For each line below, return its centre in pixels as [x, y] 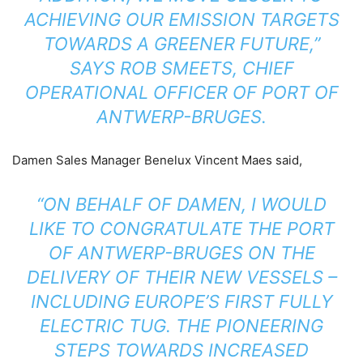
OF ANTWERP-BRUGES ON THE [181, 252]
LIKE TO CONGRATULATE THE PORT [181, 228]
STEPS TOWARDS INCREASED [181, 350]
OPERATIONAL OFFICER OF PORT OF [181, 92]
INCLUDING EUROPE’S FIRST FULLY [181, 301]
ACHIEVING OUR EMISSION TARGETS [181, 19]
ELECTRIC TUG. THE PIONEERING [181, 325]
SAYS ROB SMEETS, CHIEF [181, 68]
